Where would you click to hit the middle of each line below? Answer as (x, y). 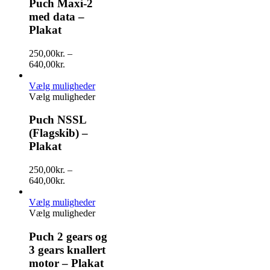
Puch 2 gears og (68, 236)
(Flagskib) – (58, 133)
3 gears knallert (67, 250)
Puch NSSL (58, 120)
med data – (57, 16)
